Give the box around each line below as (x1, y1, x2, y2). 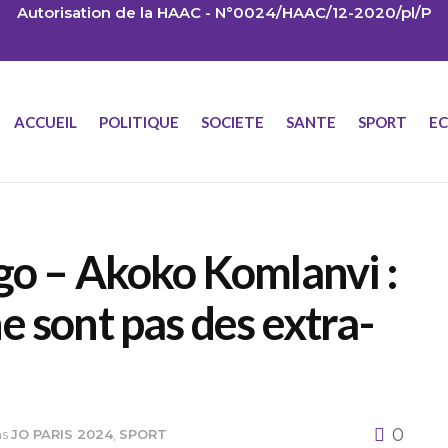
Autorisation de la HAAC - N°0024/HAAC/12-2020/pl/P (16, 3, 432, 22)
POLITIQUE (99, 112, 179, 131)
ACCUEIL (14, 112, 77, 131)
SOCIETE (201, 112, 264, 131)
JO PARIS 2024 (11, 425, 113, 442)
